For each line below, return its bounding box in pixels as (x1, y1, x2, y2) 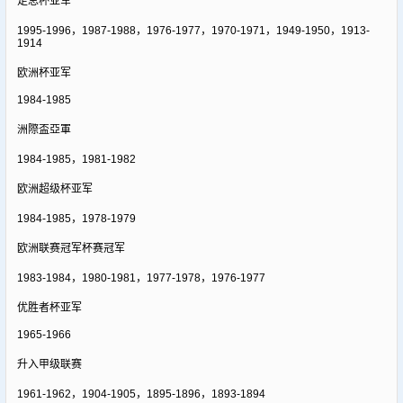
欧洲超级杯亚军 (16, 182, 93, 195)
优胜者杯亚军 (16, 300, 82, 314)
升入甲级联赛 (16, 357, 82, 371)
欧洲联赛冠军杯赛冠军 (16, 241, 125, 255)
